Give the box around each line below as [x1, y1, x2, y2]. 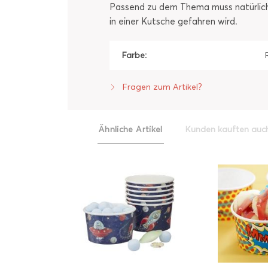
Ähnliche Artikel [99, 124, 163, 135]
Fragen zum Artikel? [120, 82, 202, 92]
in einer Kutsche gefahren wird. [109, 16, 237, 27]
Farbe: [122, 50, 147, 60]
